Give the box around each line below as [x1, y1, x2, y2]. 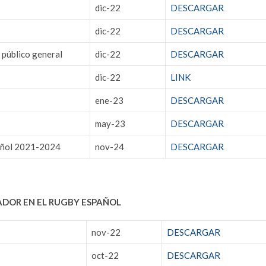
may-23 [95, 118, 125, 129]
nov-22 [91, 226, 121, 237]
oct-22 [91, 249, 119, 261]
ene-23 [95, 94, 123, 106]
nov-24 [95, 141, 124, 152]
